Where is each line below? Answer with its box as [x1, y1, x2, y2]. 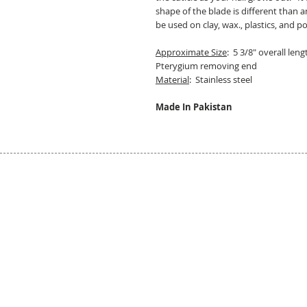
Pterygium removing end [156, 60, 257, 73]
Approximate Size [156, 46, 227, 59]
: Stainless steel [189, 73, 252, 86]
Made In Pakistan [156, 101, 232, 114]
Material [156, 73, 189, 86]
